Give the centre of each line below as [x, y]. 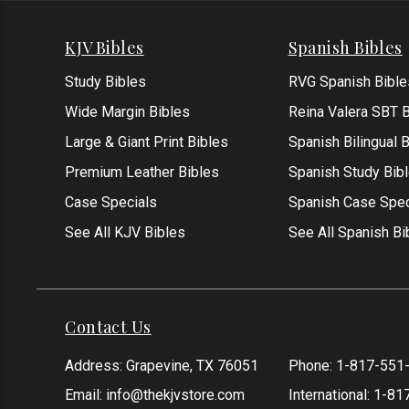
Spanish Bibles [345, 48]
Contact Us [108, 327]
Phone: [312, 366]
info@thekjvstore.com [176, 395]
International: [330, 395]
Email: [86, 395]
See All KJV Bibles [126, 233]
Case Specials [111, 203]
